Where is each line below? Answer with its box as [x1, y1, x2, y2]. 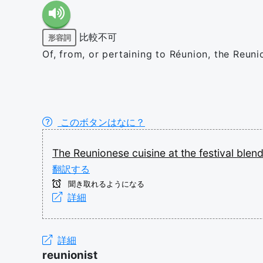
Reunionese [73, 147, 132, 159]
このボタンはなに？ [58, 116, 145, 128]
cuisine [132, 147, 168, 159]
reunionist [42, 248, 97, 262]
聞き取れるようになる [66, 180, 144, 188]
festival [199, 147, 237, 159]
